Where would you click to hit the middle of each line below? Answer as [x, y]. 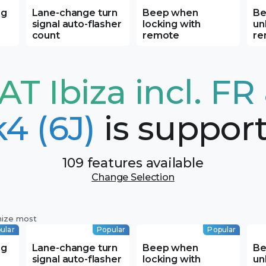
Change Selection [133, 177]
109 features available [133, 163]
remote [161, 35]
